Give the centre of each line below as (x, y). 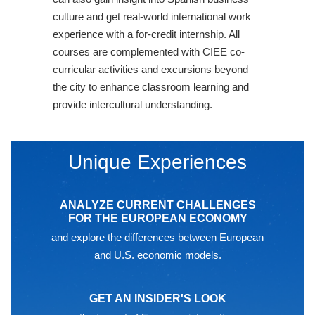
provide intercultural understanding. (133, 104)
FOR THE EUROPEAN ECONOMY (157, 218)
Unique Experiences (157, 162)
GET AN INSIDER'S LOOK (157, 298)
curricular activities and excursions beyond (150, 69)
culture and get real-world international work (152, 17)
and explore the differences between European (157, 237)
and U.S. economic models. (157, 255)
